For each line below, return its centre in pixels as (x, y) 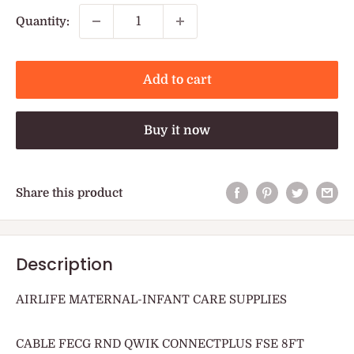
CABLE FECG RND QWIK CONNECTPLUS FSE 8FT (160, 343)
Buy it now (177, 131)
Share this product (69, 192)
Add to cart (177, 80)
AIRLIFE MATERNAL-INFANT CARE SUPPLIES (151, 299)
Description (64, 265)
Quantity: (43, 22)
